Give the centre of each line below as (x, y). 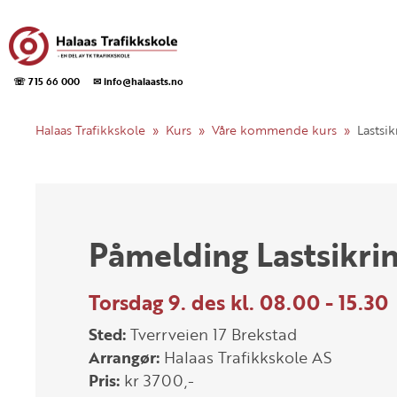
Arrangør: (126, 357)
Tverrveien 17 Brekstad (211, 334)
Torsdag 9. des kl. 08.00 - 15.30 (238, 302)
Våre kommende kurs (274, 130)
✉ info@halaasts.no (138, 82)
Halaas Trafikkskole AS (248, 357)
